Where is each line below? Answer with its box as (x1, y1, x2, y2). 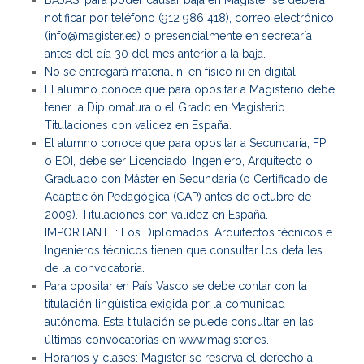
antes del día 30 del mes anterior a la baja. (45, 47, 269, 60)
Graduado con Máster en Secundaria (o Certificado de (45, 172, 327, 185)
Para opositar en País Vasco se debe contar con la (45, 279, 307, 292)
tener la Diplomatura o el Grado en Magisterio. (45, 101, 288, 114)
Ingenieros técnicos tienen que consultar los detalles (45, 244, 323, 257)
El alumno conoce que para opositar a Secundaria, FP (45, 136, 326, 149)
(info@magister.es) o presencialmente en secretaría (45, 29, 312, 42)
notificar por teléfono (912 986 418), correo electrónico (45, 11, 334, 24)
